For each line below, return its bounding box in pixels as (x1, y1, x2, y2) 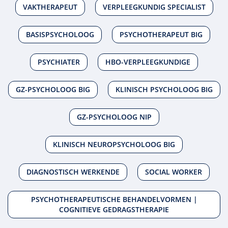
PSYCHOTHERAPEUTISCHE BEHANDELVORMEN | (31, 194, 197, 205)
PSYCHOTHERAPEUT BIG (119, 30, 203, 40)
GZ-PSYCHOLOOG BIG (15, 84, 90, 95)
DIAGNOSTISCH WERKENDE (26, 167, 120, 177)
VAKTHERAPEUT (22, 2, 77, 12)
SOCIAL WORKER (145, 167, 202, 177)
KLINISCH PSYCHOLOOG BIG (115, 84, 213, 95)
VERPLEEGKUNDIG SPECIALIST (102, 2, 206, 12)
